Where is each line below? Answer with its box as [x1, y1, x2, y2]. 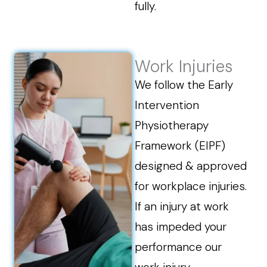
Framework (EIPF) [135, 138, 226, 153]
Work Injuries [135, 55, 234, 77]
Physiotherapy [135, 118, 209, 133]
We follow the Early [135, 77, 234, 92]
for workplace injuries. [135, 179, 247, 194]
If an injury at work [135, 199, 229, 214]
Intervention [135, 98, 200, 113]
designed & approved [135, 159, 247, 173]
